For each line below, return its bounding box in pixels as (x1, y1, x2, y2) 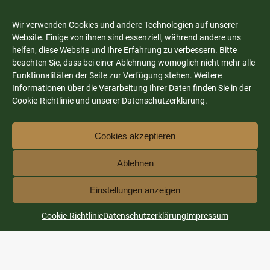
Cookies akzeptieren (95, 130, 175, 141)
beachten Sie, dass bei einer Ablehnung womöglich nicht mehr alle (12, 58, 255, 67)
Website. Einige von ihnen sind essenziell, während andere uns (12, 33, 241, 42)
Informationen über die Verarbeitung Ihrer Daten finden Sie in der (12, 83, 251, 93)
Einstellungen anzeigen (90, 184, 180, 195)
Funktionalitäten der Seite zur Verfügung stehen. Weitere (12, 71, 222, 80)
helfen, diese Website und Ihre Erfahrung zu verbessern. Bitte (12, 45, 237, 55)
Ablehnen (116, 157, 154, 168)
